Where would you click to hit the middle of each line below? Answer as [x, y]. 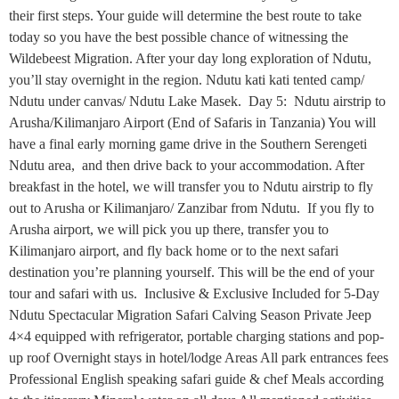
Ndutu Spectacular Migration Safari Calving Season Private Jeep [190, 315]
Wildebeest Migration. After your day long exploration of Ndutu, [190, 58]
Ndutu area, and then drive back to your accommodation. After [187, 165]
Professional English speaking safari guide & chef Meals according [196, 379]
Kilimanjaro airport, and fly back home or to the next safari [174, 251]
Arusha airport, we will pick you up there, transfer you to [169, 229]
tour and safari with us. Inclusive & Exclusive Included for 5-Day [194, 293]
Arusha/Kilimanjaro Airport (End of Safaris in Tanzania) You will [192, 122]
